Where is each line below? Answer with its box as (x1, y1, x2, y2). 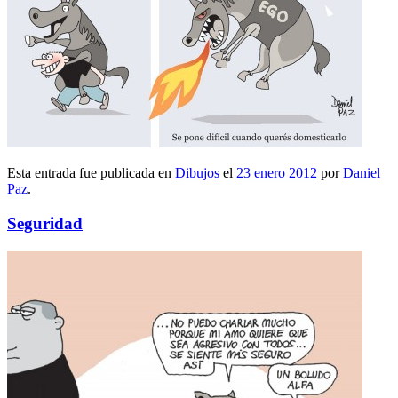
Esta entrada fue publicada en (7, 165, 175, 181)
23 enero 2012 (236, 165, 317, 181)
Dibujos (175, 165, 219, 181)
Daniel (343, 165, 380, 181)
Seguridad (7, 214, 83, 233)
